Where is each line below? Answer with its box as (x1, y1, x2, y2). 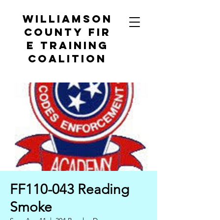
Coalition (28, 52, 107, 65)
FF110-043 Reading (10, 181, 129, 197)
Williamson (22, 12, 112, 26)
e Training (26, 39, 109, 52)
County (24, 26, 83, 39)
